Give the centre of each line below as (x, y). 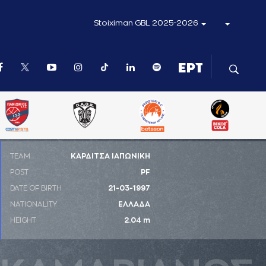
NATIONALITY (34, 204)
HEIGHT (23, 220)
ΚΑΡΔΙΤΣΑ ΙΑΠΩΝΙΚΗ (110, 156)
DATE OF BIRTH (36, 188)
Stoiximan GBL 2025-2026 (147, 23)
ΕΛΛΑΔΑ (134, 204)
